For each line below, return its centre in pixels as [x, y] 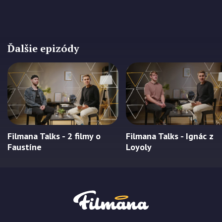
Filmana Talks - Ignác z [169, 136]
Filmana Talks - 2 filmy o [54, 136]
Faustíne [25, 147]
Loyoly [139, 147]
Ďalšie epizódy [43, 48]
